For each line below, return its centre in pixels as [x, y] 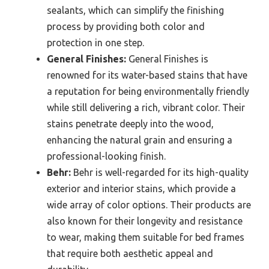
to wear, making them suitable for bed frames [146, 237]
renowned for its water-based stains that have [147, 75]
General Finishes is [167, 59]
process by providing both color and [126, 26]
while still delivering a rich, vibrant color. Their [146, 107]
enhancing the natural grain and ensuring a [140, 140]
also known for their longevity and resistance [145, 221]
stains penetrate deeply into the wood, [130, 123]
